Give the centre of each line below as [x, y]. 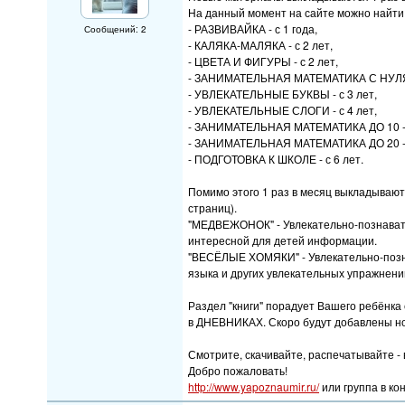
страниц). [212, 207]
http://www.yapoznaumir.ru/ [254, 386]
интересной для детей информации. [283, 240]
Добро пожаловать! [238, 370]
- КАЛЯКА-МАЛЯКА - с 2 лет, [260, 45]
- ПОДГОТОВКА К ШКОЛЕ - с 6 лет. [276, 159]
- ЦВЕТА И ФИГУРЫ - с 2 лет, [263, 61]
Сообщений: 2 [115, 29]
